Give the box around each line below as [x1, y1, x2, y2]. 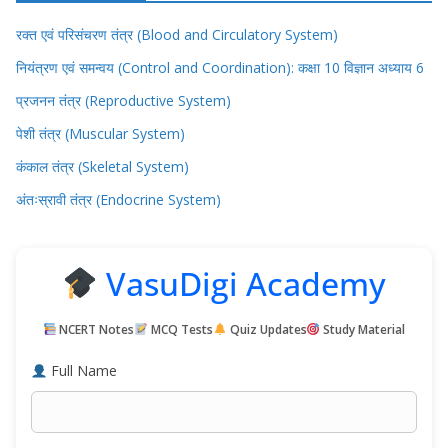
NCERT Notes [56, 321, 135, 339]
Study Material [320, 321, 406, 339]
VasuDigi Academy [98, 262, 387, 306]
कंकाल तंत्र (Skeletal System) [16, 157, 189, 177]
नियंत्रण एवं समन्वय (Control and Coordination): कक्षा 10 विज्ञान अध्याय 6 [16, 58, 424, 78]
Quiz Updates [226, 321, 307, 339]
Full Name [46, 361, 117, 381]
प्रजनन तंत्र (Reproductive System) [16, 91, 231, 111]
